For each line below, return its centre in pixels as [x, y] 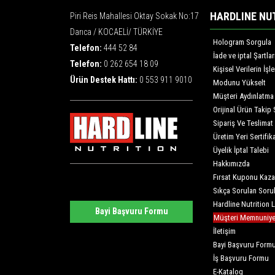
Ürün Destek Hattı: [105, 79]
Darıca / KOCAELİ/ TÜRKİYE [116, 32]
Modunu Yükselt [239, 82]
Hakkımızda [231, 163]
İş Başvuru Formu [241, 258]
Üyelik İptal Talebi [241, 150]
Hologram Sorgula [242, 42]
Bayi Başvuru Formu [131, 211]
